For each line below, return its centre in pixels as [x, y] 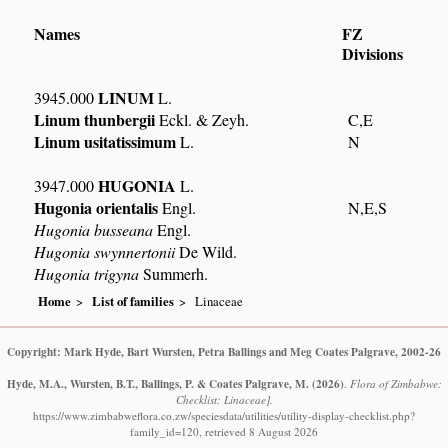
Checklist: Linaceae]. [224, 399]
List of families [133, 300]
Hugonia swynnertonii [105, 252]
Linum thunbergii [95, 120]
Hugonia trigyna [87, 274]
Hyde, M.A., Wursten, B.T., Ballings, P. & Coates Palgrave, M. [157, 383]
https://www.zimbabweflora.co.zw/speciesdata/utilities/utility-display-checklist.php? [224, 415]
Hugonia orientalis [96, 208]
